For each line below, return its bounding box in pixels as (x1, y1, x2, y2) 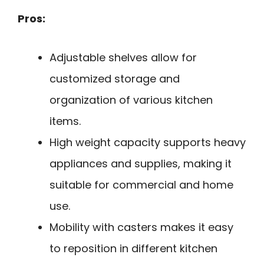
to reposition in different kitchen (49, 241, 217, 256)
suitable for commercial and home (49, 177, 233, 193)
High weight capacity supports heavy (49, 135, 246, 150)
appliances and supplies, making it (49, 156, 232, 171)
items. (49, 114, 81, 129)
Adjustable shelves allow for (49, 50, 197, 65)
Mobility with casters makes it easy (49, 220, 233, 235)
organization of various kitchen (49, 93, 213, 108)
